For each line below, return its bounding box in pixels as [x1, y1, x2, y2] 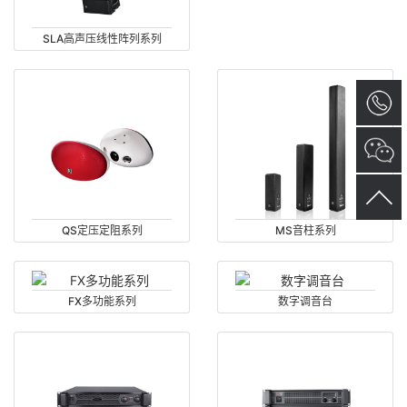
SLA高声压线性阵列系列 [42, 31, 162, 45]
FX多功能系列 [67, 293, 136, 308]
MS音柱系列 [274, 223, 336, 237]
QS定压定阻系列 [61, 223, 143, 237]
